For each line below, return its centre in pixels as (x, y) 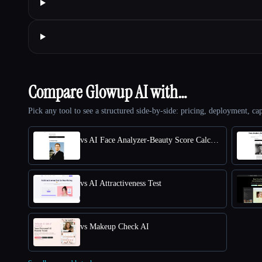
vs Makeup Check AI (115, 226)
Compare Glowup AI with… (108, 92)
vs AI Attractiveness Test (121, 183)
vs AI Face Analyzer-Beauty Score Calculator (215, 140)
